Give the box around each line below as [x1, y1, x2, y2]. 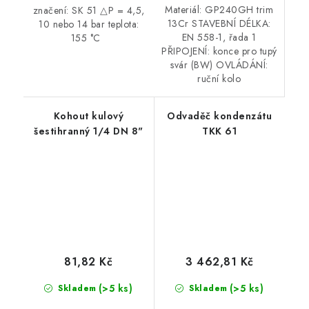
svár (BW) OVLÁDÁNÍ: [170, 58, 268, 72]
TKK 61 [202, 124, 237, 139]
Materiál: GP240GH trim [165, 3, 274, 17]
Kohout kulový [53, 109, 123, 123]
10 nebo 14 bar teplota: [39, 17, 139, 31]
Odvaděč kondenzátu [167, 109, 272, 123]
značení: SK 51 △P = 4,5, [32, 3, 145, 17]
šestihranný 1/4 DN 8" [34, 124, 143, 139]
